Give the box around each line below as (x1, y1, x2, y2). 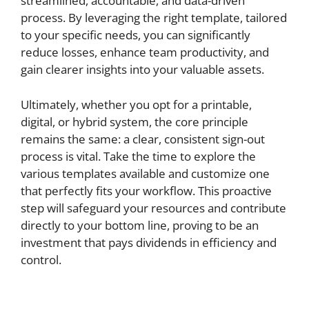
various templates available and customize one (21, 165, 270, 181)
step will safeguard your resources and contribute (21, 199, 286, 216)
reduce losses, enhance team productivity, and (21, 44, 269, 60)
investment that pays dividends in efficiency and (21, 234, 277, 250)
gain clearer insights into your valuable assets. (21, 61, 264, 77)
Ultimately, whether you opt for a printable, (21, 96, 252, 112)
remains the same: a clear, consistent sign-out (21, 130, 265, 147)
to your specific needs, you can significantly (21, 27, 250, 43)
